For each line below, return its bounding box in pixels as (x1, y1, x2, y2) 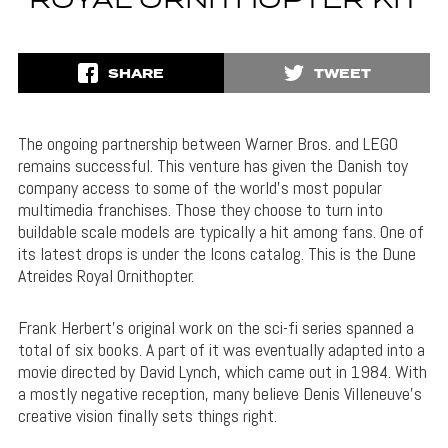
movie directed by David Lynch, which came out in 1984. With (17, 360, 427, 384)
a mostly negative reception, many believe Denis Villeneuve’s (17, 382, 422, 406)
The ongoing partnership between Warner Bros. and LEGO (17, 132, 398, 156)
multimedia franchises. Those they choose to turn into (17, 198, 383, 222)
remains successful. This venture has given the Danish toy (17, 154, 408, 178)
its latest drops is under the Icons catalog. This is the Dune (17, 242, 416, 266)
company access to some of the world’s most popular (17, 176, 382, 200)
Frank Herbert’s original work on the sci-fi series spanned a (17, 316, 414, 340)
